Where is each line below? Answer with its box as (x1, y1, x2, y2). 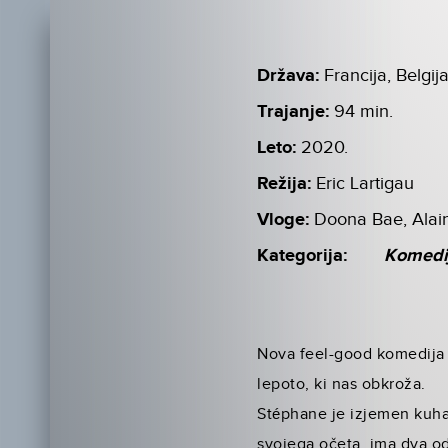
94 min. (334, 101, 394, 122)
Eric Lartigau (316, 173, 415, 194)
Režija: (257, 173, 312, 195)
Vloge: (257, 209, 310, 231)
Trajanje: (257, 101, 330, 123)
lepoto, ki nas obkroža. (257, 375, 426, 394)
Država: (257, 65, 320, 87)
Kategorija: (257, 245, 348, 267)
